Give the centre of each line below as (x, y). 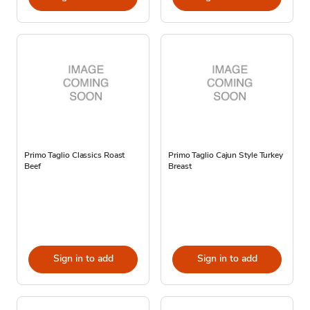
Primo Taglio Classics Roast (75, 155)
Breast (180, 166)
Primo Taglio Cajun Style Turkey (226, 155)
